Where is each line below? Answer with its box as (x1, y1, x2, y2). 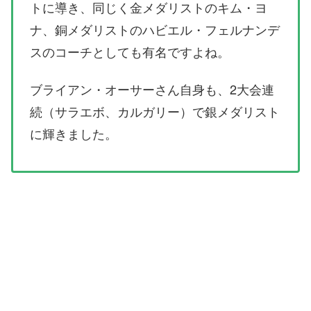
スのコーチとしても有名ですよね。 (30, 42, 230, 60)
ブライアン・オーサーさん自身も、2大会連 (30, 79, 274, 98)
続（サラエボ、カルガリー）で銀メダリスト (30, 101, 280, 120)
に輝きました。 (30, 124, 117, 142)
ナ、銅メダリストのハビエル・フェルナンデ (30, 19, 280, 38)
